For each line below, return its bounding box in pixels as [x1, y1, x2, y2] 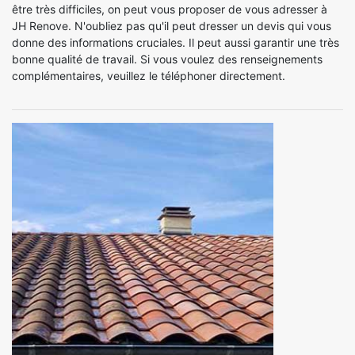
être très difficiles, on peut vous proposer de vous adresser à [12, 2, 327, 16]
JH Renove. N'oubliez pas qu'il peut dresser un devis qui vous [12, 19, 331, 32]
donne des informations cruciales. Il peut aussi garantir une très [12, 36, 339, 49]
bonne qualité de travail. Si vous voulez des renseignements [12, 52, 323, 66]
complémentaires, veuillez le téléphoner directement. [12, 69, 285, 82]
